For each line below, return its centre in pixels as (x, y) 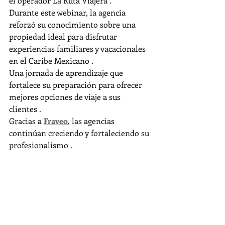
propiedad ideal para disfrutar (64, 36)
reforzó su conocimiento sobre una (73, 24)
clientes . (25, 109)
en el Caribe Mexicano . (51, 61)
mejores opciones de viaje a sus (66, 97)
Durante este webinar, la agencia (68, 12)
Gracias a (26, 121)
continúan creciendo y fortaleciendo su (80, 133)
